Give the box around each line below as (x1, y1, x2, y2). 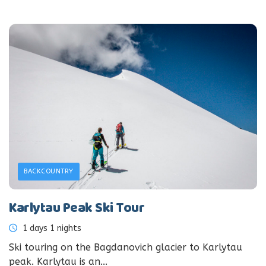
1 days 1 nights (20, 223, 81, 234)
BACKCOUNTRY (24, 167, 74, 176)
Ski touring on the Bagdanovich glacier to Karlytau (9, 242, 242, 254)
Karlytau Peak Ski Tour (9, 198, 144, 220)
